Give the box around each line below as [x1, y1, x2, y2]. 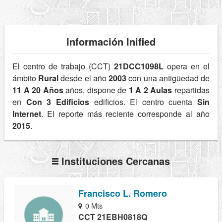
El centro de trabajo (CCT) [12, 60, 114, 72]
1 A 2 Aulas [128, 84, 172, 96]
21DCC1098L [114, 60, 164, 72]
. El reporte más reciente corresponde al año [41, 108, 210, 120]
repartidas [172, 84, 210, 96]
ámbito [12, 72, 39, 84]
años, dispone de [63, 84, 129, 96]
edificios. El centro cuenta [89, 96, 197, 108]
